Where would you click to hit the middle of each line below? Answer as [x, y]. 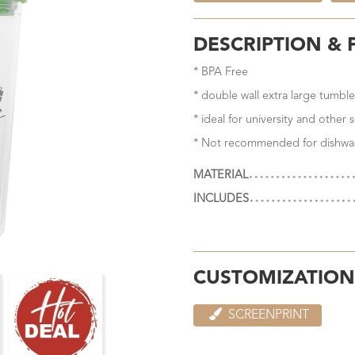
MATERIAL [221, 175]
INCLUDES [221, 199]
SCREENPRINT [267, 315]
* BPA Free [221, 72]
